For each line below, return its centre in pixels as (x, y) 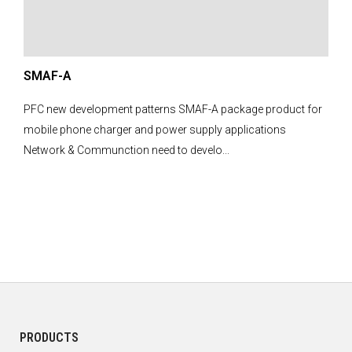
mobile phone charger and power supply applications (155, 130)
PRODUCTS (49, 337)
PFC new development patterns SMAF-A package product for (173, 109)
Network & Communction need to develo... (126, 150)
